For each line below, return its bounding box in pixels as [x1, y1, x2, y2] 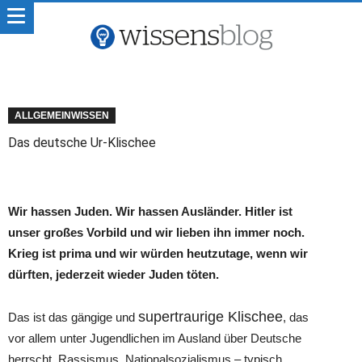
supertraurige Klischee [138, 309, 283, 325]
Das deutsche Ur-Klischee [8, 135, 156, 150]
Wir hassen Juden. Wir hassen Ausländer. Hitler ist [8, 204, 293, 218]
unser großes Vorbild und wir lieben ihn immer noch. [8, 225, 305, 239]
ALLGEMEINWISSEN [15, 110, 109, 121]
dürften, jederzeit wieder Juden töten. [8, 267, 219, 281]
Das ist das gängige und [8, 310, 138, 324]
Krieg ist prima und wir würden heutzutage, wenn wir [8, 246, 308, 260]
